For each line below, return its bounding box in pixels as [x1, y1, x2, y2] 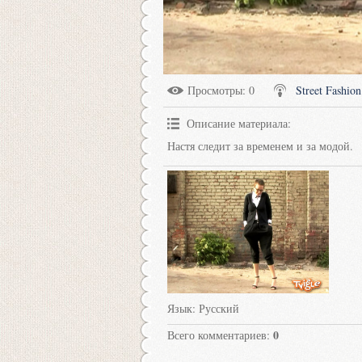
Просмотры [187, 82, 242, 98]
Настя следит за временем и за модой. [167, 137, 353, 154]
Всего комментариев [167, 326, 267, 343]
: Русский [192, 300, 239, 316]
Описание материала [187, 115, 288, 131]
